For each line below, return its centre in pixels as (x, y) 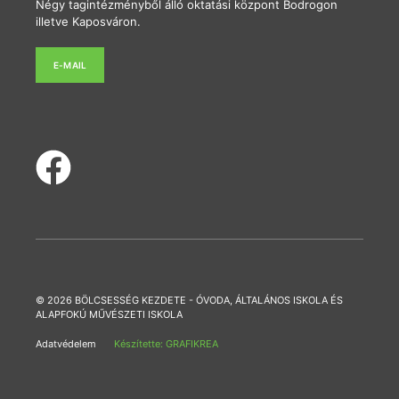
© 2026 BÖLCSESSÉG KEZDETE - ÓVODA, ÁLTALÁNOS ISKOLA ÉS (189, 301)
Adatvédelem (66, 343)
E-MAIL (70, 65)
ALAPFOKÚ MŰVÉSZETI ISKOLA (109, 315)
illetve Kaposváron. (88, 21)
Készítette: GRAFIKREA (166, 343)
